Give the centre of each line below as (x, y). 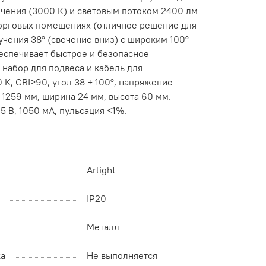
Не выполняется (122, 256)
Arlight (101, 170)
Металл (103, 227)
